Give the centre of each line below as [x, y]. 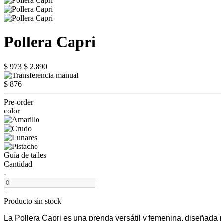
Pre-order [18, 102]
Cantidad [18, 164]
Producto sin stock [33, 201]
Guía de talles [25, 155]
